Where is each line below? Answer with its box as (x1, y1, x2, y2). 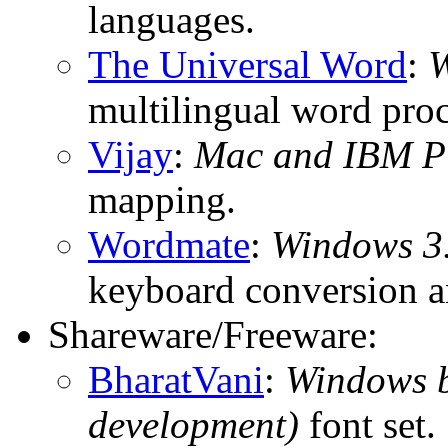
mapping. (88, 177, 236, 221)
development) (88, 402, 299, 446)
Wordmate (88, 222, 250, 266)
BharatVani (88, 357, 264, 401)
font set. (299, 402, 436, 446)
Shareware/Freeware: (48, 312, 378, 356)
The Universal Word (88, 42, 407, 86)
